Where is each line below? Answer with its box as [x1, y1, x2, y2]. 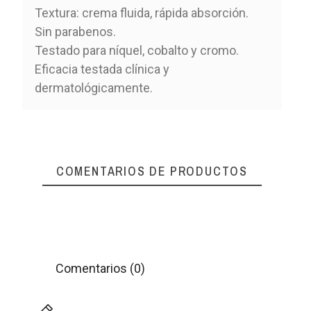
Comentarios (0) [52, 260, 145, 276]
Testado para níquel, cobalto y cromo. [34, 42, 239, 58]
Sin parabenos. [34, 24, 116, 39]
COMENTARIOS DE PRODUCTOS [56, 162, 249, 180]
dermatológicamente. [34, 80, 153, 95]
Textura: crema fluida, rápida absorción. [34, 5, 249, 20]
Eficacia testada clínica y [34, 61, 169, 76]
